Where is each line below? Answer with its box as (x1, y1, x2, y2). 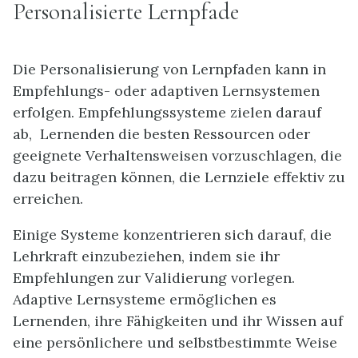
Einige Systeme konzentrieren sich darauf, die (13, 225, 332, 245)
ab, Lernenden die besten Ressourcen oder (13, 125, 310, 144)
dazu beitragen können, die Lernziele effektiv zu (13, 168, 345, 187)
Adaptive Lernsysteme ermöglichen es (13, 290, 276, 309)
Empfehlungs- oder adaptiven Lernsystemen (13, 82, 320, 101)
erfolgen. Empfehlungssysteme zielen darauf (13, 103, 321, 122)
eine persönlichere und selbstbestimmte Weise (13, 333, 337, 352)
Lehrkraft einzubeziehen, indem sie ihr (13, 247, 280, 266)
